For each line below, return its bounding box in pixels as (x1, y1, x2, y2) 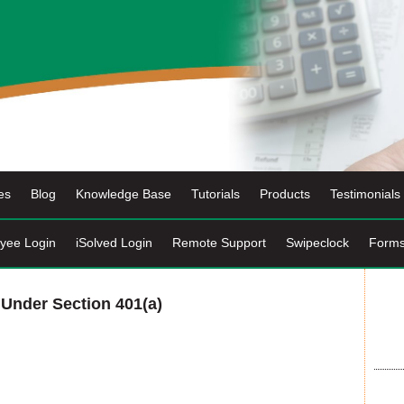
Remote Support (171, 234, 266, 250)
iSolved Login (75, 234, 152, 250)
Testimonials (330, 186, 400, 201)
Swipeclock (285, 234, 349, 250)
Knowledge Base (76, 186, 171, 201)
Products (260, 186, 310, 201)
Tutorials (191, 186, 240, 201)
